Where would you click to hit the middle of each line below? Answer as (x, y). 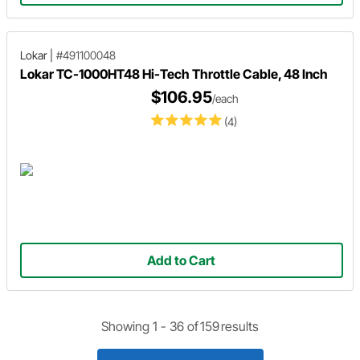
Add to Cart (182, 261)
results (240, 326)
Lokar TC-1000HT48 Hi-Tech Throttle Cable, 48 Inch (174, 74)
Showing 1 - (135, 326)
